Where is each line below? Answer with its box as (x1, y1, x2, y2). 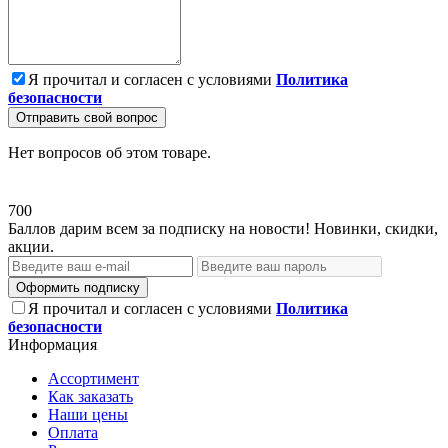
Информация (8, 335, 97, 353)
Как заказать (48, 387, 133, 405)
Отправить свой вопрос (16, 109, 158, 125)
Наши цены (48, 405, 128, 423)
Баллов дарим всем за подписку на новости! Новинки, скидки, (8, 219, 438, 237)
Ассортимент (48, 369, 139, 387)
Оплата (48, 423, 98, 441)
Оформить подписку (16, 279, 140, 295)
